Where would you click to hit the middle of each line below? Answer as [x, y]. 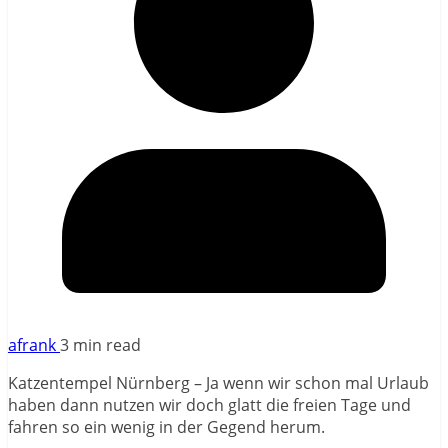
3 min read [100, 344]
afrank [34, 344]
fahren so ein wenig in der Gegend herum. [166, 426]
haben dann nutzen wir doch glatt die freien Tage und [209, 404]
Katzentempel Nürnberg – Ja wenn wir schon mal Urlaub [218, 382]
